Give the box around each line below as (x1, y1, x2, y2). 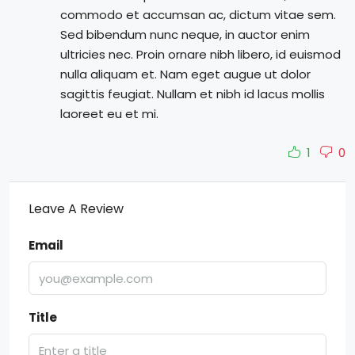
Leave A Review (29, 200, 124, 218)
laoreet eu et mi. (60, 105, 158, 122)
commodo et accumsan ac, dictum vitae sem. (60, 6, 336, 23)
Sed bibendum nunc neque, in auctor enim (60, 26, 310, 43)
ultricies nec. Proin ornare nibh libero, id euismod (60, 46, 341, 63)
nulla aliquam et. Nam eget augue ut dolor (60, 66, 311, 82)
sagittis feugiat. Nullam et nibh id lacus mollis (60, 86, 325, 102)
